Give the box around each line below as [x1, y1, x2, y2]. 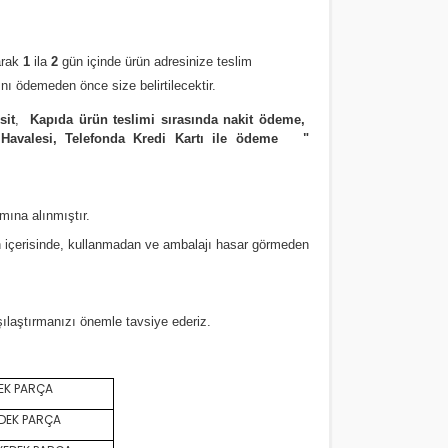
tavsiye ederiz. [122, 314, 223, 329]
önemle [80, 314, 122, 329]
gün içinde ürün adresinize [58, 54, 213, 69]
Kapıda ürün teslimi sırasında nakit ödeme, [29, 112, 310, 127]
